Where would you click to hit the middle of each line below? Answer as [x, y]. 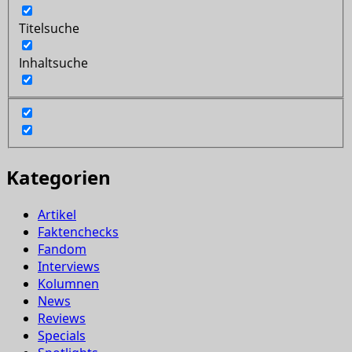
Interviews [69, 266]
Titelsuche [49, 29]
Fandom [62, 249]
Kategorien [59, 177]
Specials [62, 335]
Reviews [62, 318]
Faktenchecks [78, 231]
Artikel [57, 214]
